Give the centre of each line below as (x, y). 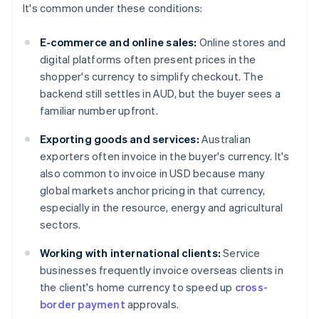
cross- (251, 287)
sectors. (61, 225)
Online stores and (241, 42)
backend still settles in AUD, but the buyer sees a (161, 94)
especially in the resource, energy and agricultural (162, 208)
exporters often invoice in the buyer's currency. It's (165, 156)
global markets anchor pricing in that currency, (153, 190)
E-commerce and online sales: (119, 42)
